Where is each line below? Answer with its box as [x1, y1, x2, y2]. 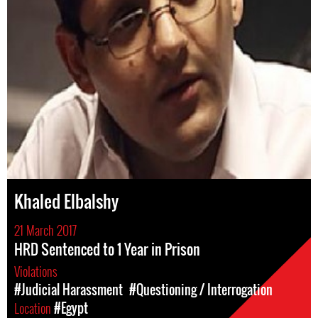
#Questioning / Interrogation [129, 280, 273, 299]
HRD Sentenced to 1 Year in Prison [14, 238, 200, 260]
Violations [14, 262, 60, 280]
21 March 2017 [14, 221, 77, 239]
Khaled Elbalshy [14, 188, 119, 214]
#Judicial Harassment [14, 280, 123, 299]
